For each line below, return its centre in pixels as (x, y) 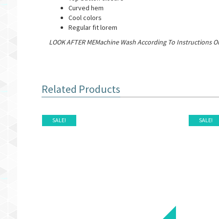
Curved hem (86, 8)
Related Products (81, 89)
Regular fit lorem (93, 27)
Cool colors (85, 18)
